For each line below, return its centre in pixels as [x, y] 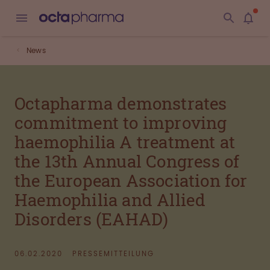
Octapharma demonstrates [121, 103]
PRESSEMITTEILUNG [113, 254]
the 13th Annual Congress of [127, 161]
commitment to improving [121, 123]
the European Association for [131, 181]
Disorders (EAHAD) [92, 219]
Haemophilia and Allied [110, 200]
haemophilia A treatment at [125, 142]
